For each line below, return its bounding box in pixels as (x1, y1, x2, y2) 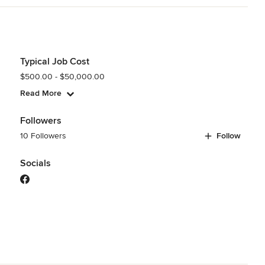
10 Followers (20, 131, 66, 141)
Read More (20, 88, 62, 98)
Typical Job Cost (20, 56, 89, 67)
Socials (20, 157, 51, 169)
